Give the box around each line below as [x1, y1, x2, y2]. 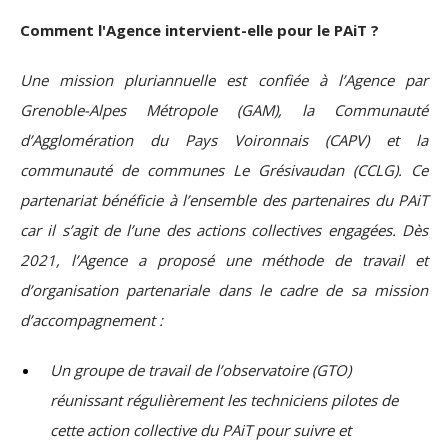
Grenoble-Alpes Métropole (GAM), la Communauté [20, 100, 428, 121]
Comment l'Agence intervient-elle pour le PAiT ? [20, 20, 379, 41]
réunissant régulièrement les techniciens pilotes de [50, 390, 398, 411]
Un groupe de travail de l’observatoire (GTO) [50, 360, 351, 381]
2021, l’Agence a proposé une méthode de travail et [20, 250, 428, 271]
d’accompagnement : [20, 310, 163, 331]
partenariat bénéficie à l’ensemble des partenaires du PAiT [20, 190, 428, 211]
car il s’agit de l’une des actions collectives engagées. [20, 220, 402, 241]
